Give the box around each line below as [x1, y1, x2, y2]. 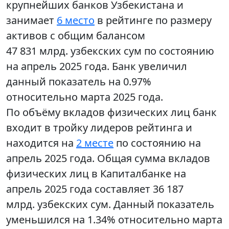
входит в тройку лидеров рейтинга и [6, 121, 192, 135]
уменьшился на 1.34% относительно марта [6, 213, 222, 227]
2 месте [76, 136, 113, 150]
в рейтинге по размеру [95, 13, 212, 28]
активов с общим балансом [6, 29, 145, 43]
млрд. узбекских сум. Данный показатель [6, 197, 214, 212]
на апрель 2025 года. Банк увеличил [6, 59, 187, 74]
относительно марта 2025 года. [6, 90, 163, 104]
